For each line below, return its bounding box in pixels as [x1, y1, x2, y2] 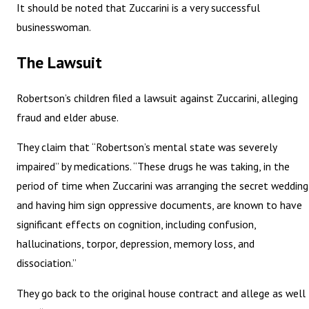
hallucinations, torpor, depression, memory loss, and [17, 237, 255, 251]
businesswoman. [17, 20, 92, 34]
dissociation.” [17, 256, 77, 270]
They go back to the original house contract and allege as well [17, 286, 306, 300]
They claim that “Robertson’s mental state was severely [17, 140, 277, 154]
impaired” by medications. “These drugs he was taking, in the [17, 159, 290, 174]
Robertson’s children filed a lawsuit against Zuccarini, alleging [17, 90, 299, 105]
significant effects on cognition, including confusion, [17, 217, 257, 232]
